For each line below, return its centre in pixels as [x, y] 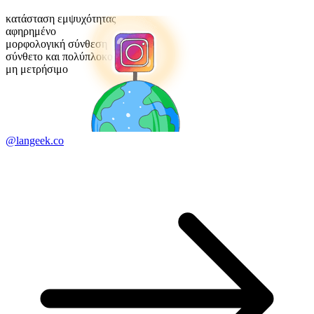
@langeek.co [35, 141]
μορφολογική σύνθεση [56, 44]
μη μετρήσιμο [37, 69]
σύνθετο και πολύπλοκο [59, 57]
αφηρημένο [31, 32]
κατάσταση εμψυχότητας [61, 19]
